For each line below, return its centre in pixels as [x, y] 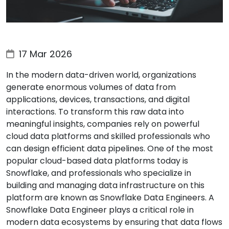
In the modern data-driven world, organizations [101, 75]
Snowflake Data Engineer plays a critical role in [100, 210]
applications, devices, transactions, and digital [98, 100]
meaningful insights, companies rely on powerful [103, 124]
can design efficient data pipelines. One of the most [110, 149]
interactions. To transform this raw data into [95, 112]
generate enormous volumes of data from [91, 87]
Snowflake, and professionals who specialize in [99, 173]
